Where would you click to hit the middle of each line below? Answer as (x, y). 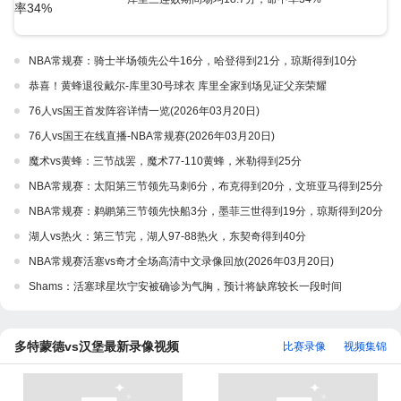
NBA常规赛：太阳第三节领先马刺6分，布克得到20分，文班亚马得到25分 (206, 186)
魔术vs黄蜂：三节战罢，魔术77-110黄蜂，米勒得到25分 (165, 161)
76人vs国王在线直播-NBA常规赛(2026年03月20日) (152, 136)
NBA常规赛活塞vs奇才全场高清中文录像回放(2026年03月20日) (181, 261)
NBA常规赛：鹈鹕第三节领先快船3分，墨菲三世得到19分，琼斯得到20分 (206, 211)
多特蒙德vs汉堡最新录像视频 (97, 346)
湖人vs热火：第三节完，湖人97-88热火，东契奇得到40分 (167, 236)
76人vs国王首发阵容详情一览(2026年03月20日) (144, 111)
